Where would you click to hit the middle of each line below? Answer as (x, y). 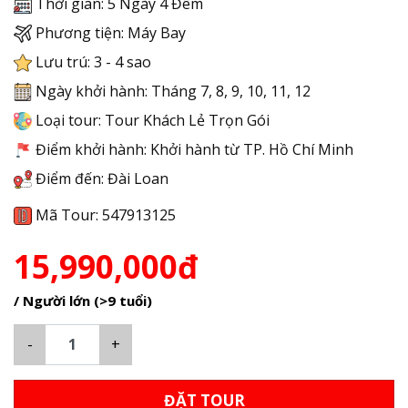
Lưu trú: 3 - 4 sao (92, 61)
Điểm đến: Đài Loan (100, 178)
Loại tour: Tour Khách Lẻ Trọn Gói (151, 120)
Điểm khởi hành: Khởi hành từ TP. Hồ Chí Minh (193, 149)
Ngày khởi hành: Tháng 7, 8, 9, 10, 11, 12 (171, 91)
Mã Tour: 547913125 (104, 214)
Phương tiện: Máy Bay (109, 32)
